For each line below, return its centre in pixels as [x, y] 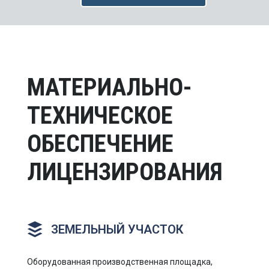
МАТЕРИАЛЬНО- [110, 87]
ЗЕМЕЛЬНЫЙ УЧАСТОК [117, 229]
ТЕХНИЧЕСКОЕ [100, 116]
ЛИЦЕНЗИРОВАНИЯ [125, 172]
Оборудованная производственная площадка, [120, 262]
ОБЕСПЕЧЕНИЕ [100, 144]
